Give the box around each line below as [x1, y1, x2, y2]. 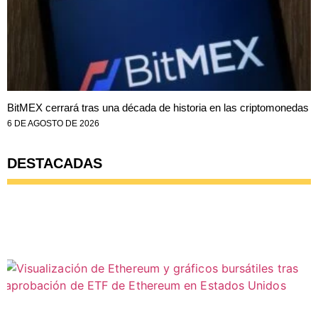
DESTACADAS [7, 155, 102, 172]
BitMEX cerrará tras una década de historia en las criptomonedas [7, 102, 309, 114]
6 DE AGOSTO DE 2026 [7, 119, 99, 129]
